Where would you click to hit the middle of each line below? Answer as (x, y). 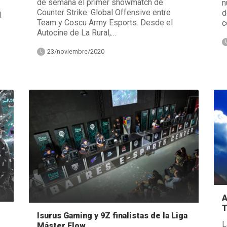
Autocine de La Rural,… (76, 32)
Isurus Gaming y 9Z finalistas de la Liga (112, 215)
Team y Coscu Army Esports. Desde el (105, 22)
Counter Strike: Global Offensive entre (104, 12)
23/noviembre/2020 (75, 51)
